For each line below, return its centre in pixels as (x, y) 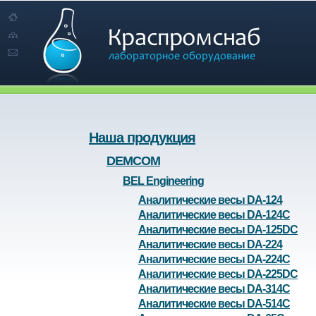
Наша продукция (142, 138)
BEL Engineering (163, 181)
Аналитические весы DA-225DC (218, 274)
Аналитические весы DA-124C (214, 215)
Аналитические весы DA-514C (214, 304)
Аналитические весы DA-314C (214, 289)
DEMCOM (133, 161)
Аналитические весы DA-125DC (218, 230)
